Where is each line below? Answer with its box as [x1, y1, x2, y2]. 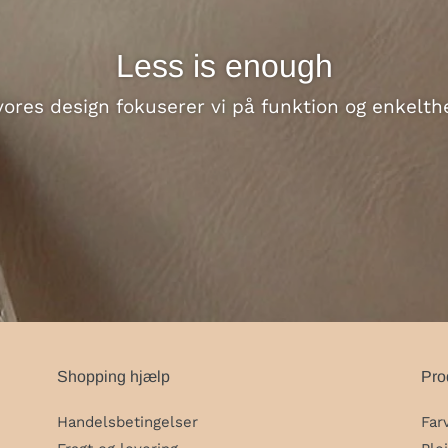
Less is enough [115, 48, 333, 85]
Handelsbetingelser [57, 413, 199, 432]
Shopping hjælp [57, 368, 171, 386]
